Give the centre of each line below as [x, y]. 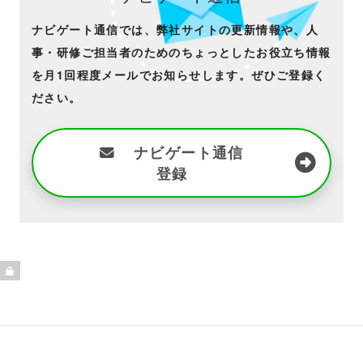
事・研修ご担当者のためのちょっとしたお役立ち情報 [181, 52]
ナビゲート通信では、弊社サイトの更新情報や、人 [175, 29]
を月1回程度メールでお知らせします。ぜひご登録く [179, 75]
